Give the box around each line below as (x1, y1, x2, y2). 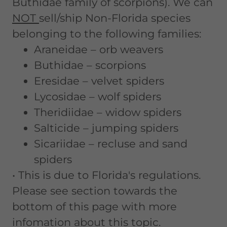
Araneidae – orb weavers (34, 43, 164, 56)
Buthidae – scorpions (34, 59, 146, 71)
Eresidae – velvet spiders (34, 74, 165, 87)
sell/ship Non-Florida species (39, 12, 191, 24)
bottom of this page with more (12, 200, 177, 213)
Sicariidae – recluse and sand (34, 137, 188, 150)
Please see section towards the (12, 184, 177, 197)
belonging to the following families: (12, 27, 201, 40)
